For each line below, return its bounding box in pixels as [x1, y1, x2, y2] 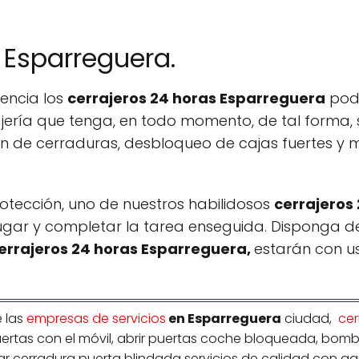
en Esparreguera [166, 309, 281, 328]
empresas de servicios [26, 309, 166, 328]
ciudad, [281, 309, 338, 328]
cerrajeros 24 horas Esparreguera [67, 88, 325, 108]
